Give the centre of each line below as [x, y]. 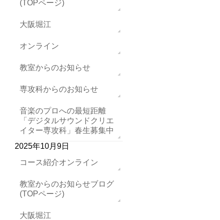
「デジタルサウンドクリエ [67, 121]
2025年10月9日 [42, 146]
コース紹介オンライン [59, 162]
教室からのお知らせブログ [67, 184]
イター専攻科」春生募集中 [67, 130]
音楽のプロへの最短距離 [63, 111]
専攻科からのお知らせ [59, 89]
